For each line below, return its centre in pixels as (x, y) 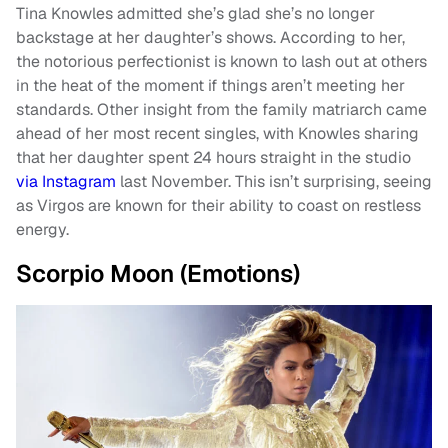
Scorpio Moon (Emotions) (158, 273)
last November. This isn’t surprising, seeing (274, 181)
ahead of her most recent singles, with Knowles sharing (217, 133)
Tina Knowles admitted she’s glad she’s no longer (195, 13)
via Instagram (66, 181)
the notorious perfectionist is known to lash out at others (221, 61)
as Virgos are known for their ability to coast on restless (218, 205)
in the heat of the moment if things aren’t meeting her (210, 85)
